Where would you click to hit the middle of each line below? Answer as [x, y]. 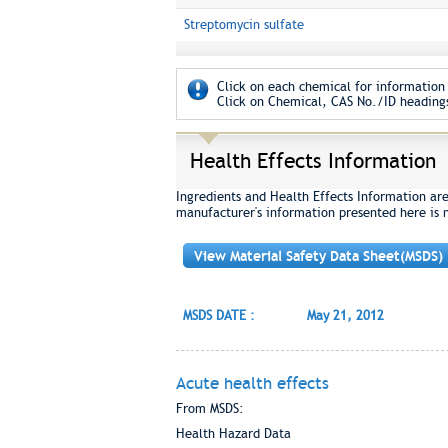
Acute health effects [252, 383]
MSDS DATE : [218, 315]
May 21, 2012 [345, 315]
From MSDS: [209, 408]
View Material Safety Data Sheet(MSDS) [318, 256]
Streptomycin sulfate [243, 24]
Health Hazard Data [233, 433]
